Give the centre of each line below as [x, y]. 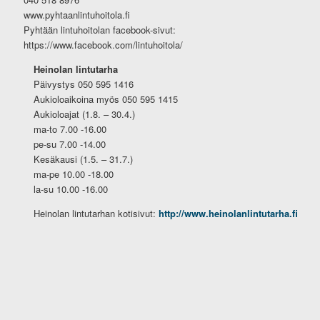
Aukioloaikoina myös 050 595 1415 [106, 99]
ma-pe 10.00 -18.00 [74, 174]
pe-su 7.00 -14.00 [70, 144]
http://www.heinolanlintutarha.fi [229, 214]
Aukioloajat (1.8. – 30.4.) [85, 114]
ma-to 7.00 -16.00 [70, 129]
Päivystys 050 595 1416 [84, 84]
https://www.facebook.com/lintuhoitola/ [103, 45]
